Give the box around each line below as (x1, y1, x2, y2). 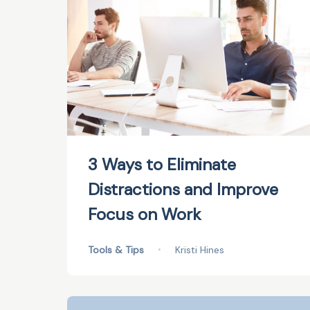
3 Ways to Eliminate (88, 154, 236, 175)
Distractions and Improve (88, 179, 278, 200)
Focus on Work (88, 203, 201, 225)
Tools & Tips (88, 244, 144, 256)
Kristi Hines (175, 244, 224, 256)
